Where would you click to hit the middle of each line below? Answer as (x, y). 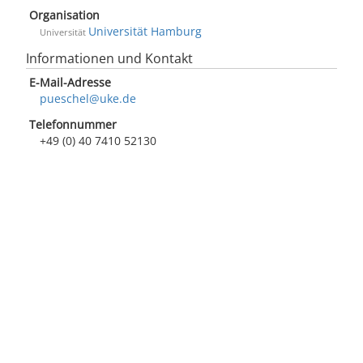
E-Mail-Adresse (70, 82)
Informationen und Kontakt (109, 58)
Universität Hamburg (145, 31)
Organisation (64, 15)
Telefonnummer (73, 124)
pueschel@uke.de (88, 98)
